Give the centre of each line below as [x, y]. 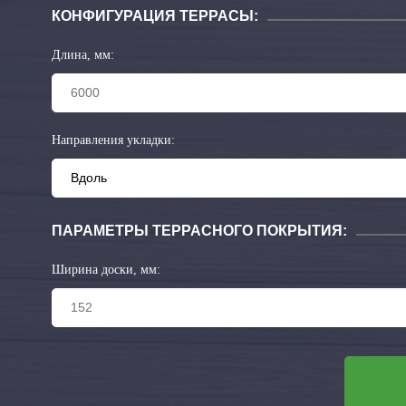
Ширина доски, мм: [106, 270]
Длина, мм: [83, 55]
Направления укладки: [113, 140]
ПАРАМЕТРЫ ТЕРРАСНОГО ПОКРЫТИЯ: [199, 231]
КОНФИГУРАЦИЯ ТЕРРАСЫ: [155, 16]
